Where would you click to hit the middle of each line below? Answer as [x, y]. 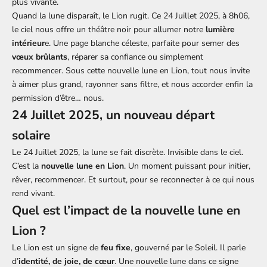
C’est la [27, 166]
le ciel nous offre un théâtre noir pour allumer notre [109, 30]
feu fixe [116, 248]
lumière [220, 30]
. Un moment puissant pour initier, [187, 166]
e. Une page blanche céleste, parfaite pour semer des [142, 44]
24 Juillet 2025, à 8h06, [207, 16]
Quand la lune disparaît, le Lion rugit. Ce [88, 16]
